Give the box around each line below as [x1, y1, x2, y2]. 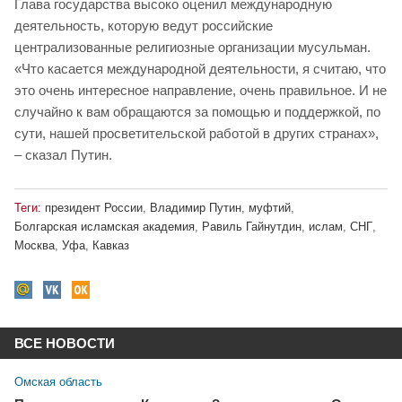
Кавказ [92, 239, 129, 253]
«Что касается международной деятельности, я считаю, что [14, 60, 386, 76]
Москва [14, 239, 55, 253]
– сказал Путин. [14, 146, 112, 162]
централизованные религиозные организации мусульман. [14, 39, 371, 55]
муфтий [249, 200, 291, 214]
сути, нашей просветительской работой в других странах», [14, 125, 379, 141]
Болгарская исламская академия [14, 220, 195, 233]
